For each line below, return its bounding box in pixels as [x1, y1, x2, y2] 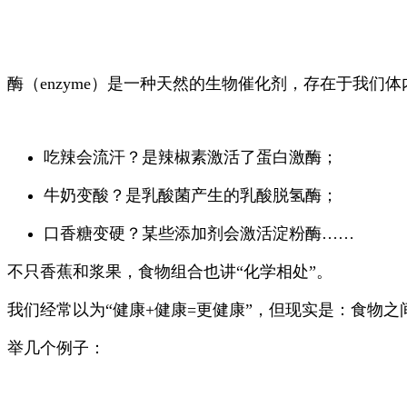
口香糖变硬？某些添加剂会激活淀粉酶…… [44, 224, 354, 243]
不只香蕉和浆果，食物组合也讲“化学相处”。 [7, 263, 333, 281]
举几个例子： [7, 339, 105, 357]
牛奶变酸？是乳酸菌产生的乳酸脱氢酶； [44, 186, 338, 204]
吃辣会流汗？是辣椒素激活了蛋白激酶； [44, 148, 338, 166]
